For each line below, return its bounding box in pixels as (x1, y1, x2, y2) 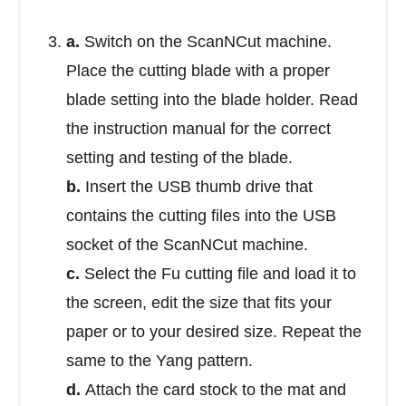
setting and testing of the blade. (66, 149, 293, 168)
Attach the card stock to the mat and (85, 381, 346, 400)
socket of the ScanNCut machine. (66, 236, 308, 255)
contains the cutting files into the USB (66, 207, 336, 226)
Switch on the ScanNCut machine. (84, 33, 332, 52)
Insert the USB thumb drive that (85, 178, 313, 197)
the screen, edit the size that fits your (66, 294, 332, 313)
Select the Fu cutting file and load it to (84, 265, 356, 284)
